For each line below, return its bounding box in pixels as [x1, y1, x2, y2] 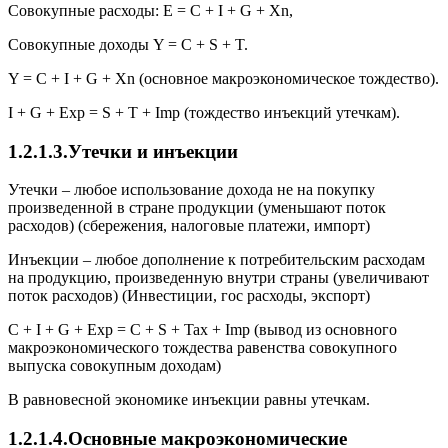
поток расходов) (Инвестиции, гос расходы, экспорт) [8, 287, 370, 305]
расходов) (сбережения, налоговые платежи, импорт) [8, 217, 370, 235]
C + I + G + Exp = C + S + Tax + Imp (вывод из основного [8, 321, 397, 339]
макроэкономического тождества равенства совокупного [8, 339, 397, 357]
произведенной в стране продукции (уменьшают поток [8, 199, 386, 217]
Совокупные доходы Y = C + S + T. [8, 35, 248, 53]
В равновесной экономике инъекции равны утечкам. [8, 391, 370, 409]
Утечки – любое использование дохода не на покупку [8, 181, 375, 199]
